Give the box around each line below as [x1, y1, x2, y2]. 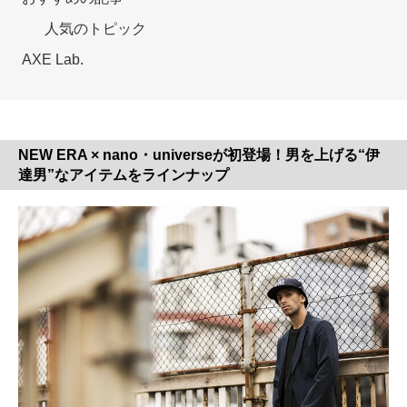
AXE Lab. [22, 51, 84, 67]
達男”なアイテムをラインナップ [18, 166, 229, 183]
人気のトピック [45, 20, 146, 36]
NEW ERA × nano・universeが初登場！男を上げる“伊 [18, 146, 380, 163]
